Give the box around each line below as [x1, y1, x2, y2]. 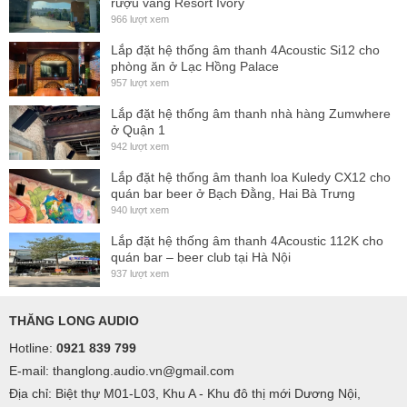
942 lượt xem [111, 141, 169, 152]
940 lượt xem [111, 204, 169, 215]
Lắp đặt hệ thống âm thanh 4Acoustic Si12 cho [111, 43, 380, 57]
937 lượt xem [111, 268, 169, 279]
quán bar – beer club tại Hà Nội [111, 250, 291, 264]
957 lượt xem [111, 77, 169, 88]
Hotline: [9, 341, 56, 355]
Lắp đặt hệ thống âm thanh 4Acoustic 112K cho [111, 233, 383, 248]
